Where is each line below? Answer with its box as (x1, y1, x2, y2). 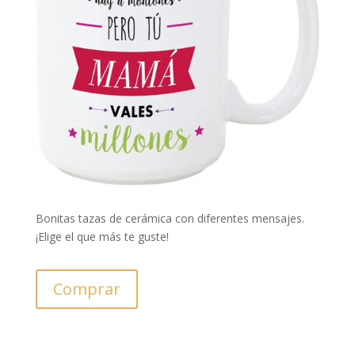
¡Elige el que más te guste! (35, 229, 169, 245)
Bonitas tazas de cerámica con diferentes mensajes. (35, 211, 304, 227)
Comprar (52, 278, 120, 300)
